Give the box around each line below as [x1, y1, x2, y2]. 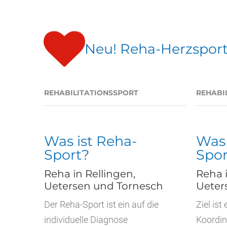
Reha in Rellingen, [44, 168, 135, 180]
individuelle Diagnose [44, 214, 128, 225]
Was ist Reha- [44, 133, 137, 149]
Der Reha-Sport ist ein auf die [44, 199, 159, 210]
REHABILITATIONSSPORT [44, 88, 138, 97]
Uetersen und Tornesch [44, 180, 163, 192]
